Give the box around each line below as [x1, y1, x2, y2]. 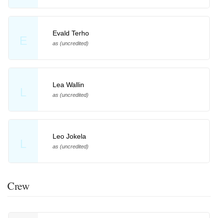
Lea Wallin [52, 81, 84, 89]
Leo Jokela [52, 132, 86, 141]
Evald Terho [52, 29, 89, 37]
